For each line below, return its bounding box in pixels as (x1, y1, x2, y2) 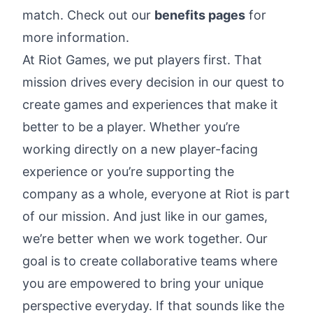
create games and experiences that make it (22, 97, 278, 112)
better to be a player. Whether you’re (22, 119, 240, 134)
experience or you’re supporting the (22, 164, 234, 179)
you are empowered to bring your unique (22, 276, 263, 291)
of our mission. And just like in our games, (22, 209, 268, 224)
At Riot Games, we (22, 52, 134, 67)
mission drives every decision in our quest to (22, 75, 284, 89)
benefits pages (154, 8, 245, 22)
